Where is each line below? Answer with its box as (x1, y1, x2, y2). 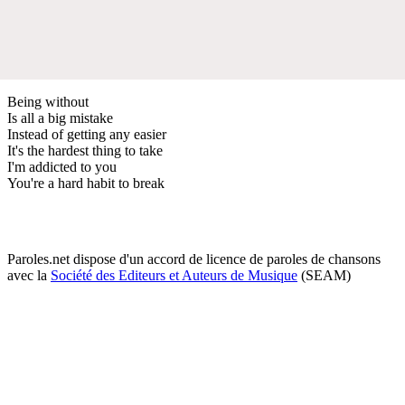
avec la (7, 267, 51, 283)
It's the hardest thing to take (7, 142, 163, 158)
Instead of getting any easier (7, 126, 166, 142)
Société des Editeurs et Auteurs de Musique (51, 267, 297, 283)
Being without (7, 93, 89, 109)
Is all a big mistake (7, 109, 113, 126)
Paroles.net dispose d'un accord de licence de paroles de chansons (7, 250, 381, 267)
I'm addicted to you (7, 158, 117, 174)
